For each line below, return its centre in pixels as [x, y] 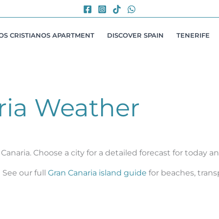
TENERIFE [193, 35]
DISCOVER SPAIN [135, 35]
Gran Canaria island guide [97, 173]
